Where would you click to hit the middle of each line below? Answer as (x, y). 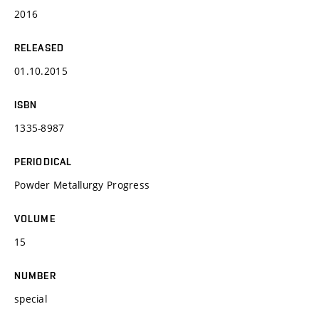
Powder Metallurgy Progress (82, 184)
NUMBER (35, 275)
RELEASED (39, 47)
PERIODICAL (43, 161)
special (31, 298)
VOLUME (35, 218)
